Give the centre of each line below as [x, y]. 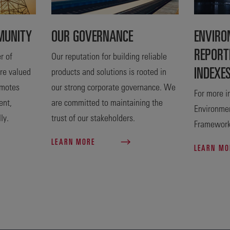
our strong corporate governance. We [114, 87]
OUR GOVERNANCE [92, 35]
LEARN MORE [75, 141]
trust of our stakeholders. [93, 117]
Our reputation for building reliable [109, 56]
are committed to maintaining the [107, 102]
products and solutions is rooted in [109, 71]
